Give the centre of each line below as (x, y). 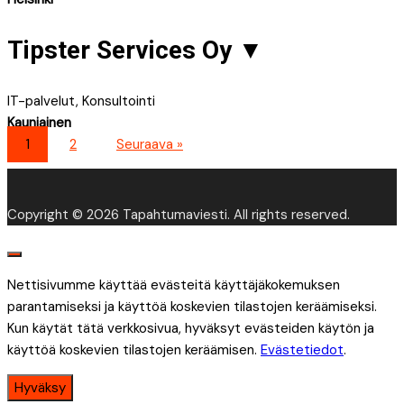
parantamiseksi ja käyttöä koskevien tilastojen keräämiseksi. (192, 306)
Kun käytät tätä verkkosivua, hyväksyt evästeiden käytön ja (191, 328)
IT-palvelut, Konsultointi (81, 101)
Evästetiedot (302, 349)
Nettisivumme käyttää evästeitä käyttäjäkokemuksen (174, 285)
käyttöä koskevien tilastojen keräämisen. (134, 349)
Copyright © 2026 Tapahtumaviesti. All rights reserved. (179, 214)
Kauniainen (39, 122)
